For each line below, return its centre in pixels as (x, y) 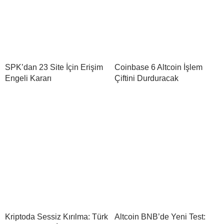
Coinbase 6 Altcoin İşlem (158, 67)
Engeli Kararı (28, 78)
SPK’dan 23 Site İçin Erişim (54, 67)
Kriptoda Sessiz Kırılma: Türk (56, 216)
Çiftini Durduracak (146, 78)
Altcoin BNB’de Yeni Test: (160, 216)
